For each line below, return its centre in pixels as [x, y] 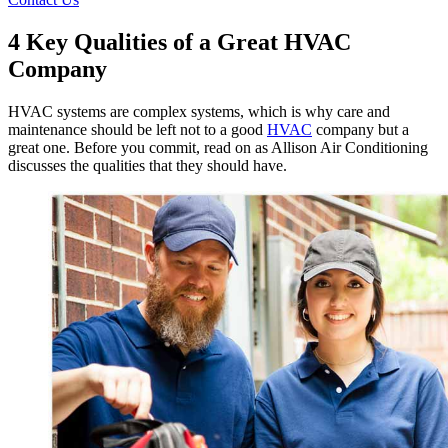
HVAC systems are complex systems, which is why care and [199, 112]
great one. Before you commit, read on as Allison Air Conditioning [218, 148]
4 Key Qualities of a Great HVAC [179, 42]
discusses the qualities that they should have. [149, 166]
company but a [360, 130]
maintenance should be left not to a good [137, 130]
